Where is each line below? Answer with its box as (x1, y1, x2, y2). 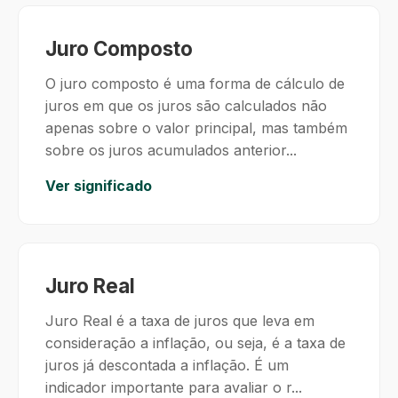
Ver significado (45, 177, 152, 195)
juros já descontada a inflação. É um (45, 356, 289, 374)
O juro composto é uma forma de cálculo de (45, 75, 345, 92)
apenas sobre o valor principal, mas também (45, 119, 347, 137)
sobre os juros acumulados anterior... (45, 141, 297, 159)
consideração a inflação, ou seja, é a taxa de (45, 334, 346, 352)
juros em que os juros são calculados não (45, 97, 327, 115)
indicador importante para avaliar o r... (45, 378, 302, 396)
